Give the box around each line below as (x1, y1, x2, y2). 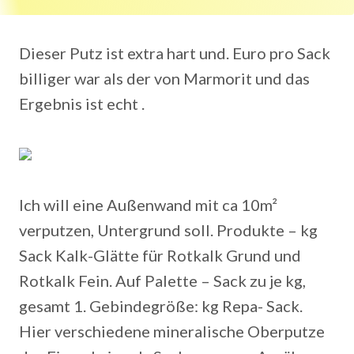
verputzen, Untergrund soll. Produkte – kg (19, 220, 318, 239)
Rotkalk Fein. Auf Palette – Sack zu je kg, (19, 271, 306, 290)
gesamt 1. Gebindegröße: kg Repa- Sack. (19, 296, 303, 315)
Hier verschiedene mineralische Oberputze (19, 322, 325, 341)
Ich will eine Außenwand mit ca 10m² (19, 195, 277, 214)
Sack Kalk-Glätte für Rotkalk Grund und (19, 246, 301, 265)
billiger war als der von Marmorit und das (19, 69, 310, 88)
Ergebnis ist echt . (19, 94, 145, 113)
